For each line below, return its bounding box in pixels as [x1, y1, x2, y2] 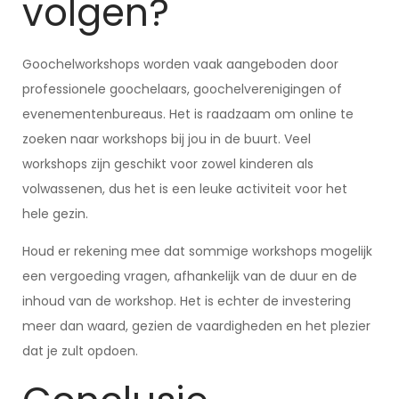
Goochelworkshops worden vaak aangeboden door [22, 55, 338, 73]
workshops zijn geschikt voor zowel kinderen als [22, 155, 313, 173]
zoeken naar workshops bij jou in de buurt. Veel [22, 130, 311, 148]
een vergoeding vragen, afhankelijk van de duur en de [22, 267, 357, 285]
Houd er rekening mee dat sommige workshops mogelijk [22, 242, 372, 260]
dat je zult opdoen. [22, 342, 138, 360]
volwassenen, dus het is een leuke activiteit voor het [22, 180, 347, 198]
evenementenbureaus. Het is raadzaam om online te [22, 105, 354, 123]
